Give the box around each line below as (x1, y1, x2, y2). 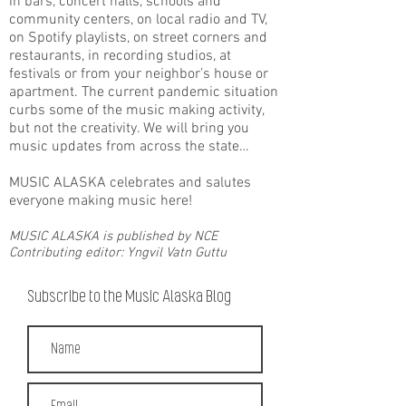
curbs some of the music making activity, (9, 101, 264, 120)
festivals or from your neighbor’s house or (9, 65, 268, 83)
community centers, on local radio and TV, (9, 11, 267, 29)
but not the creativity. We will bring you (9, 120, 249, 138)
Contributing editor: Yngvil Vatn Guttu (9, 245, 227, 261)
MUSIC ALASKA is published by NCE (9, 228, 217, 245)
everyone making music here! (9, 192, 192, 210)
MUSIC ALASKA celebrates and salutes (9, 174, 251, 192)
